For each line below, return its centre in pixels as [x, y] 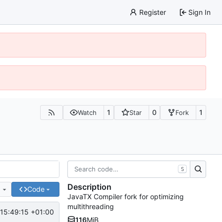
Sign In [199, 12]
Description [89, 187]
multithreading [91, 207]
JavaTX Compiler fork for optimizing [126, 197]
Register [152, 12]
